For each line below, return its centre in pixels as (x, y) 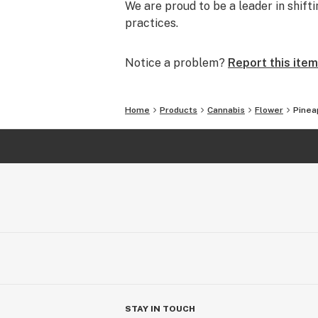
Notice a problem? (175, 63)
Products (179, 110)
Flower (269, 110)
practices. (152, 23)
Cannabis (226, 110)
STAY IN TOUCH (160, 309)
